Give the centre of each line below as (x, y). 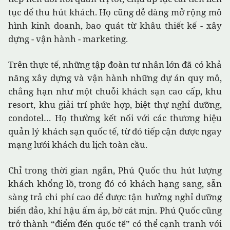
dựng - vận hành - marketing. (68, 39)
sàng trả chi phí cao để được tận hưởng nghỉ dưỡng (115, 197)
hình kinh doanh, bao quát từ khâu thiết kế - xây (115, 26)
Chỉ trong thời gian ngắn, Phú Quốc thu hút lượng (115, 170)
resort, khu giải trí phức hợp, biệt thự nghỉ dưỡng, (115, 105)
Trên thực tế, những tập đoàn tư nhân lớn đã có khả (115, 65)
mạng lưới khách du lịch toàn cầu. (78, 145)
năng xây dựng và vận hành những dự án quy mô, (115, 78)
